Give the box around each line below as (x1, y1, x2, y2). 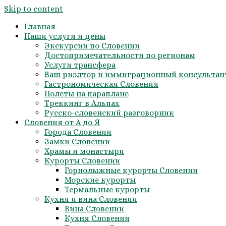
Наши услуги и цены (24, 31, 105, 41)
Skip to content (4, 4, 63, 14)
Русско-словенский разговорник (44, 108, 174, 118)
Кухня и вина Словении (44, 194, 137, 204)
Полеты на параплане (44, 89, 129, 98)
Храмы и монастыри (44, 146, 124, 156)
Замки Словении (44, 137, 110, 146)
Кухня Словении (65, 213, 130, 223)
